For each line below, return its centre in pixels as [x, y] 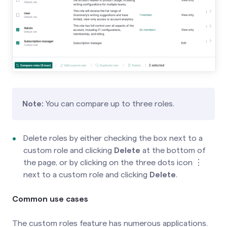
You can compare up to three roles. [109, 103]
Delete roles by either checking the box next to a [113, 138]
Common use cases [50, 199]
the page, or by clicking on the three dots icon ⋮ [113, 162]
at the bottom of [173, 150]
